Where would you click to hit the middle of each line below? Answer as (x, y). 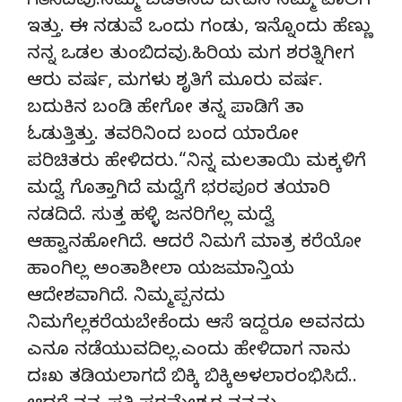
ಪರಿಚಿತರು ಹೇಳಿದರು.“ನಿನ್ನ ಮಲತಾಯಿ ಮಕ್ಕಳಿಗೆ (197, 163)
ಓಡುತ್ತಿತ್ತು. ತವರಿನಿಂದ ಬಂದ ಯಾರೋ (163, 136)
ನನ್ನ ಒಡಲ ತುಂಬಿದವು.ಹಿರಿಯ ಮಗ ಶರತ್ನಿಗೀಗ (191, 56)
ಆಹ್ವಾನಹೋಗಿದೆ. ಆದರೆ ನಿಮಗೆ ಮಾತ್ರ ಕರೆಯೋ (194, 244)
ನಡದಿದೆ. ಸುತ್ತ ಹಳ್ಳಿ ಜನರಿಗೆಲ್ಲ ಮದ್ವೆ (151, 217)
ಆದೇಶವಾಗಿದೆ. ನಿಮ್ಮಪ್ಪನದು (126, 298)
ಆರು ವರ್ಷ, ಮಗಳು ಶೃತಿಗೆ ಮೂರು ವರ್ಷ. (175, 83)
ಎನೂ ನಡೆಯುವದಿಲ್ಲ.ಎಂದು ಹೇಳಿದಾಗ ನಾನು (189, 352)
